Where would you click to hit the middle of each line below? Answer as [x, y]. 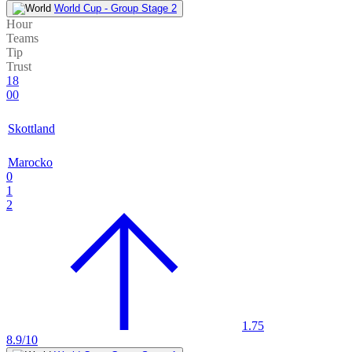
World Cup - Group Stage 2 [115, 9]
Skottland [31, 129]
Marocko [30, 163]
